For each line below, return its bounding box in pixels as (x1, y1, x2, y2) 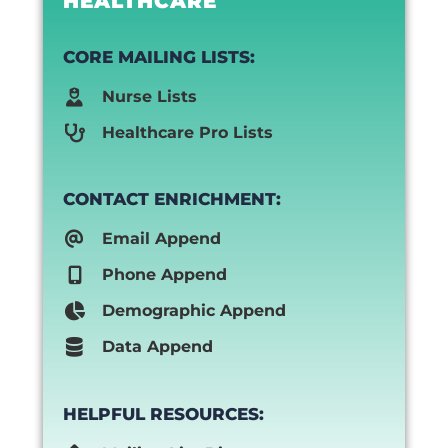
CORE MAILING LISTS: (62, 46, 255, 67)
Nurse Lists (101, 86, 197, 106)
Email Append (101, 229, 221, 249)
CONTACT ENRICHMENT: (62, 189, 281, 210)
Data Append (101, 337, 213, 357)
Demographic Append (101, 301, 286, 321)
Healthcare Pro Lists (101, 122, 273, 142)
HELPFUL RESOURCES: (62, 403, 264, 424)
